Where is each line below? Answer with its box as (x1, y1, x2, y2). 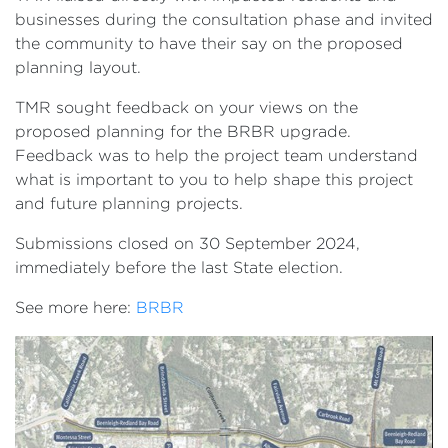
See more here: (15, 298, 136, 316)
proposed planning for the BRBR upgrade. (15, 122, 351, 140)
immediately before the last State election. (15, 258, 343, 276)
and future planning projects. (15, 194, 243, 212)
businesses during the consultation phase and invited (15, 10, 433, 28)
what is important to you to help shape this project (15, 170, 413, 188)
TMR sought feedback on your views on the (15, 98, 358, 116)
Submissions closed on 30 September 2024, (15, 234, 360, 252)
